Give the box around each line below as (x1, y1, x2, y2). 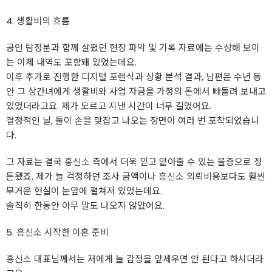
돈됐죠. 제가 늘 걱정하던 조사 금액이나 (6, 170, 158, 183)
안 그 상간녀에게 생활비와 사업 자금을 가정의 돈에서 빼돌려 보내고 (6, 85, 266, 98)
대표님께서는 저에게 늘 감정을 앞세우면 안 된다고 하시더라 (32, 253, 263, 265)
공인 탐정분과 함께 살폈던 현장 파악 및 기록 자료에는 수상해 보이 (6, 41, 260, 54)
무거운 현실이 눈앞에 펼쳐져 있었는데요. (6, 185, 162, 197)
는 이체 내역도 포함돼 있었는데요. (6, 56, 137, 69)
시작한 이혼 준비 (42, 226, 109, 239)
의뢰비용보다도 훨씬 (184, 170, 265, 183)
